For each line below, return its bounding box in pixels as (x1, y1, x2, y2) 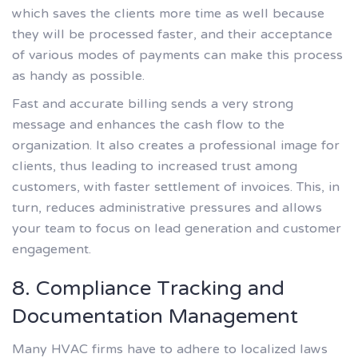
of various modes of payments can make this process (12, 38, 343, 73)
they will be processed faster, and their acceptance (12, 18, 332, 52)
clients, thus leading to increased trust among (12, 150, 297, 185)
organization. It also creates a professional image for (12, 129, 340, 164)
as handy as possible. (12, 59, 145, 93)
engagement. (12, 233, 91, 268)
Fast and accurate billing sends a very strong (12, 88, 293, 122)
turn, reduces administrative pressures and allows (12, 192, 322, 226)
